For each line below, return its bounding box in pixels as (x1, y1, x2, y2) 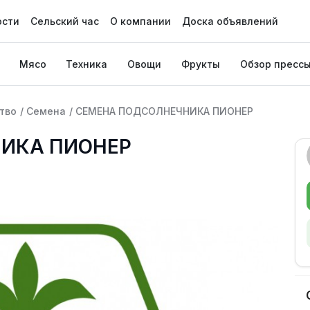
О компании (109, 15, 171, 27)
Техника (66, 58, 108, 70)
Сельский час (30, 15, 99, 27)
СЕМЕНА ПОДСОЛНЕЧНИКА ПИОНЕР (75, 105, 253, 117)
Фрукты (181, 58, 220, 70)
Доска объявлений (181, 15, 278, 27)
